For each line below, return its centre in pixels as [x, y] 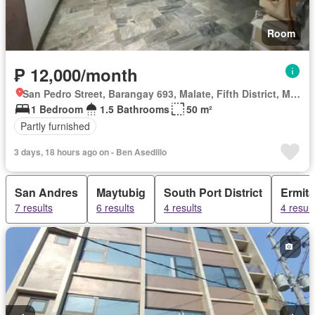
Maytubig [121, 192]
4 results [183, 207]
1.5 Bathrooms [135, 109]
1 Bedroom [57, 109]
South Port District [213, 192]
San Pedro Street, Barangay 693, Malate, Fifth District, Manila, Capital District [295, 93]
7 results [34, 207]
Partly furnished [55, 126]
